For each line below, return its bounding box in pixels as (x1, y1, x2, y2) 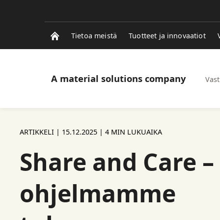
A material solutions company (51, 72, 186, 84)
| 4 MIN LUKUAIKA (97, 127, 162, 137)
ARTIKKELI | (20, 127, 62, 137)
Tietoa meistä (71, 31, 117, 40)
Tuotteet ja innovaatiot (129, 31, 206, 40)
